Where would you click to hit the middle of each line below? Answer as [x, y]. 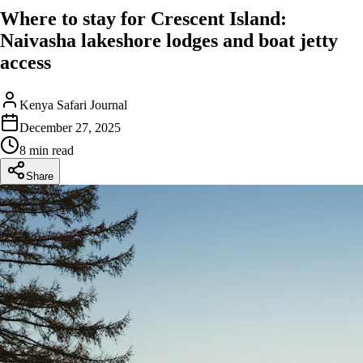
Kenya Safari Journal [73, 105]
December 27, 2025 [70, 127]
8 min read [47, 150]
